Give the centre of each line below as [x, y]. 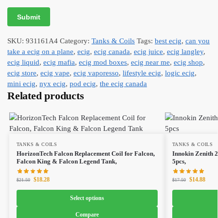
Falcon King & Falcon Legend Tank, [66, 162]
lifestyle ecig [142, 73]
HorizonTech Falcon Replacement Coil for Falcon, [85, 154]
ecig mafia [59, 63]
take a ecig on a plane [40, 52]
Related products [46, 96]
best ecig [168, 41]
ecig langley [185, 52]
